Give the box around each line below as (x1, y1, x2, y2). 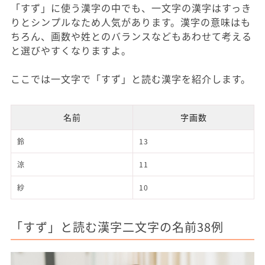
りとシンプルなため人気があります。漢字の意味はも (11, 14, 251, 29)
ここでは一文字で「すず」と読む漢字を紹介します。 (11, 71, 251, 86)
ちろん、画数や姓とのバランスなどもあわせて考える (11, 28, 252, 43)
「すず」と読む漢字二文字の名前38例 (11, 218, 224, 235)
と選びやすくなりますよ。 (11, 43, 131, 57)
